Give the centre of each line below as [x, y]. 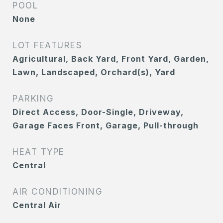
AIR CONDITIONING [57, 192]
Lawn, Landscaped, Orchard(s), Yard [94, 72]
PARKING [33, 99]
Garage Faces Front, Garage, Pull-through [106, 125]
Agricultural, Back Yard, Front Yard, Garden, [111, 59]
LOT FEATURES [47, 45]
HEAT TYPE [39, 152]
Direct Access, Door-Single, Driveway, [98, 112]
